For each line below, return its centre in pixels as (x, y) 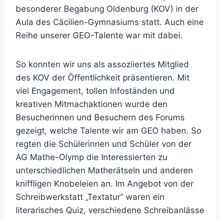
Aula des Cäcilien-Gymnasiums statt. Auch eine (110, 22)
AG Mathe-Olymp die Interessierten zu (92, 157)
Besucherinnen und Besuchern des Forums (100, 117)
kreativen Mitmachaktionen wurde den (92, 104)
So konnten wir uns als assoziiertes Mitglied (102, 64)
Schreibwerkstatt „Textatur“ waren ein (90, 197)
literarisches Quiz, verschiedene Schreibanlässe (110, 210)
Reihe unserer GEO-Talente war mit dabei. (99, 35)
